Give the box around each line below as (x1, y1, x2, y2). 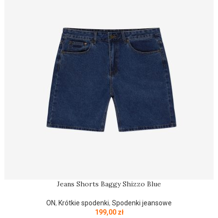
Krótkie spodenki (58, 199, 109, 207)
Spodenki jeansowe (112, 199, 172, 207)
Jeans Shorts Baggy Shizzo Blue (57, 180, 161, 188)
